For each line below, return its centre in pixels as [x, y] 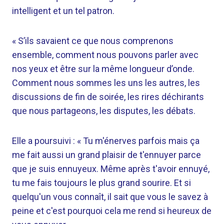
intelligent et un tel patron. [63, 11]
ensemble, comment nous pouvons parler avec [105, 55]
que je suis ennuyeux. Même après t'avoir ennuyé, [111, 169]
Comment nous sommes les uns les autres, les [106, 83]
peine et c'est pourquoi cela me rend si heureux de [112, 211]
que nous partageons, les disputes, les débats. [104, 111]
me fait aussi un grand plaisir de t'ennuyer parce [106, 155]
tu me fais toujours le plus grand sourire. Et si [101, 183]
